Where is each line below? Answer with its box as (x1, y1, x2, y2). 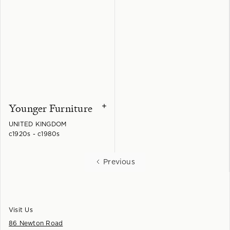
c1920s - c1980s (9, 131, 60, 138)
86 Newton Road (9, 220, 63, 227)
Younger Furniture (9, 102, 93, 116)
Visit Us (9, 207, 33, 214)
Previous (103, 159, 135, 166)
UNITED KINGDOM (9, 121, 67, 128)
